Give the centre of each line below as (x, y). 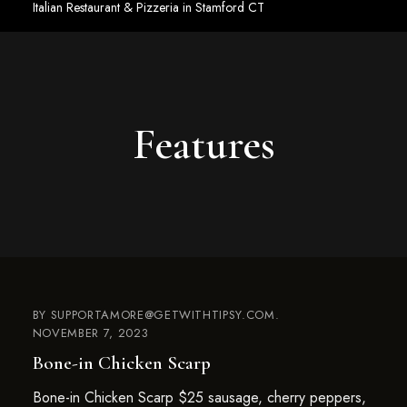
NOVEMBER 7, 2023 (90, 333)
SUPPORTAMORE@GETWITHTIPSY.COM (163, 315)
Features (203, 145)
